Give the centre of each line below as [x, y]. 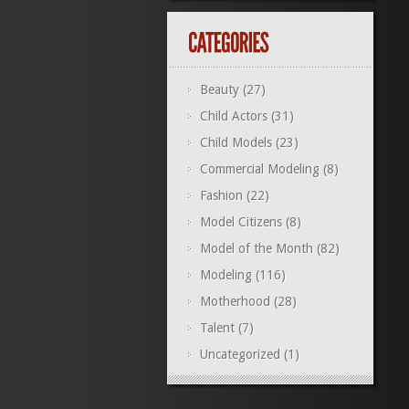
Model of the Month [256, 248]
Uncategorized [240, 354]
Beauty [219, 89]
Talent [217, 328]
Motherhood [235, 301]
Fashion [221, 195]
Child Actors [233, 116]
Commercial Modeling [259, 169]
